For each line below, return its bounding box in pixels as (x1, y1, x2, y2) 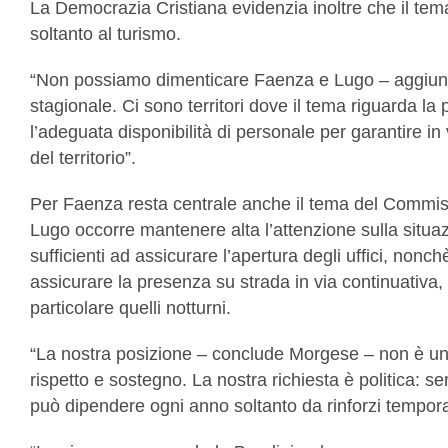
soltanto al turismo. (30, 24, 181, 44)
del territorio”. (30, 148, 136, 168)
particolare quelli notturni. (30, 298, 231, 318)
